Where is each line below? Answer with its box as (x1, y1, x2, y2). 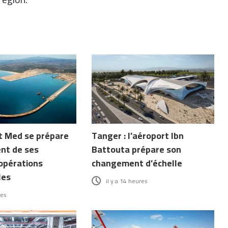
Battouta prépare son (92, 140, 182, 158)
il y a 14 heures (106, 175, 148, 187)
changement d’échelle (92, 154, 183, 172)
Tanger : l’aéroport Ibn (92, 127, 184, 144)
